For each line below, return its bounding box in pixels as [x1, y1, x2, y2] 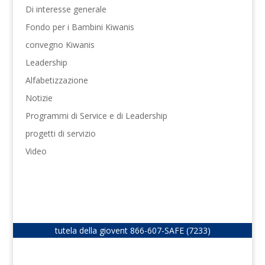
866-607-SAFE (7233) [130, 225, 211, 237]
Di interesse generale [25, 4, 106, 15]
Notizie [25, 92, 53, 104]
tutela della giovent [54, 225, 130, 237]
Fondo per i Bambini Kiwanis [25, 21, 134, 33]
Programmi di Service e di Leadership [25, 110, 167, 122]
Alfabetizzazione [25, 75, 88, 86]
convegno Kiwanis [25, 39, 95, 51]
